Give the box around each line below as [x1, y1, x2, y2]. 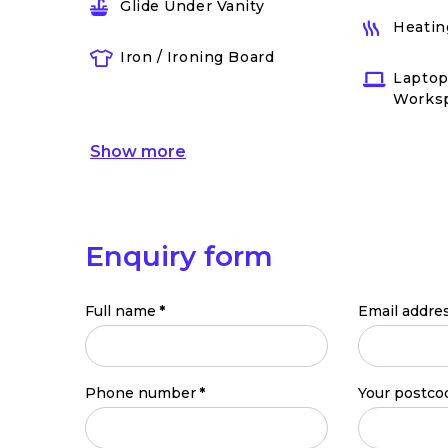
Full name [85, 302, 156, 320]
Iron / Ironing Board [120, 48, 275, 66]
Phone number [85, 384, 196, 402]
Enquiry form [85, 239, 273, 273]
